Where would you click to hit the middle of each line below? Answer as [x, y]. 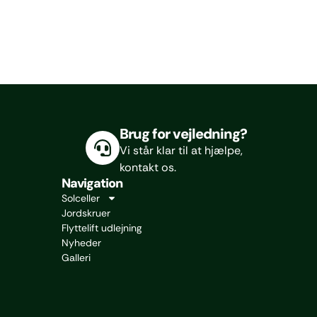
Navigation [92, 184]
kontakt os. [148, 168]
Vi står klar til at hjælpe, [181, 151]
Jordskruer [86, 213]
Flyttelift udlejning [102, 228]
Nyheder [81, 243]
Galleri [76, 258]
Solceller [81, 198]
